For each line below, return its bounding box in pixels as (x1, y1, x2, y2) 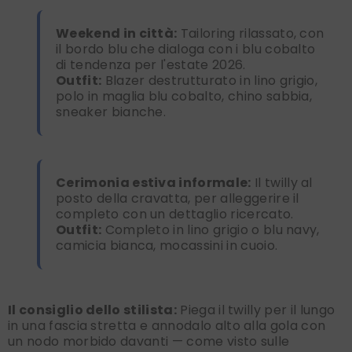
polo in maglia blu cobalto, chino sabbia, (56, 87, 313, 106)
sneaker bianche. (56, 103, 167, 122)
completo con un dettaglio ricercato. (56, 205, 294, 224)
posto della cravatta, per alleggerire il (56, 189, 299, 208)
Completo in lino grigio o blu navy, (101, 221, 320, 240)
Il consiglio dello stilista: (8, 301, 177, 320)
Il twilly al (251, 174, 313, 192)
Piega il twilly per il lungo (176, 301, 335, 320)
